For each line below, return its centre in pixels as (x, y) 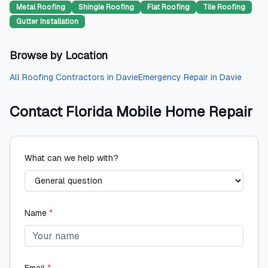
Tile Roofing (224, 7)
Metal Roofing (41, 7)
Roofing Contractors (63, 77)
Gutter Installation (47, 22)
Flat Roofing (168, 7)
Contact (38, 112)
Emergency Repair (173, 77)
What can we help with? (71, 158)
